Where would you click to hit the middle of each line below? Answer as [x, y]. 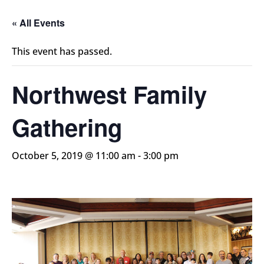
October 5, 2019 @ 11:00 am [74, 156]
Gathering [67, 127]
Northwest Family [109, 94]
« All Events [38, 23]
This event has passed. [62, 52]
